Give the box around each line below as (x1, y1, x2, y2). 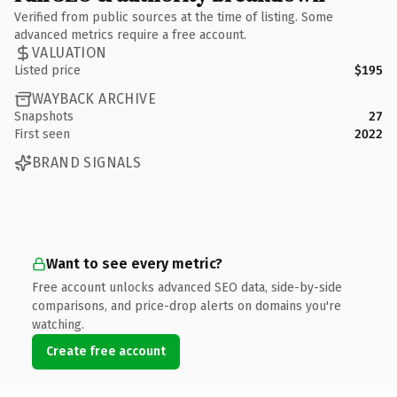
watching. (32, 316, 84, 332)
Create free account (46, 343, 166, 359)
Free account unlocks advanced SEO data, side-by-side (32, 279, 342, 295)
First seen (14, 126, 70, 142)
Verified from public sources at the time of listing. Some (14, 9, 333, 25)
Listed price (14, 62, 81, 78)
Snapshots (14, 108, 74, 124)
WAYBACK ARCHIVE (32, 90, 156, 107)
